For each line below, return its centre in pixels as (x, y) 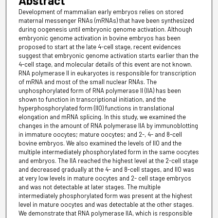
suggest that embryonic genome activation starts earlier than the (108, 55)
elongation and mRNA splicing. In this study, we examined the (102, 117)
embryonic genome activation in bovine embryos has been (99, 38)
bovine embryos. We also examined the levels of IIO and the (100, 143)
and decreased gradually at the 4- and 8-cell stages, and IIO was (106, 169)
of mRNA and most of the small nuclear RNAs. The (87, 82)
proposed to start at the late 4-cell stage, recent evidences (100, 46)
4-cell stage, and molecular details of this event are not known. (105, 64)
